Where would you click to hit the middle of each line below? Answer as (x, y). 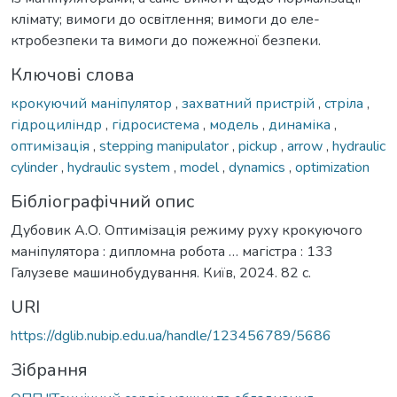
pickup (260, 146)
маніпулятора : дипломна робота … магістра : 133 (172, 251)
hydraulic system (121, 167)
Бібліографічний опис (102, 201)
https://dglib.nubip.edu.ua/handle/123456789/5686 (171, 335)
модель (236, 125)
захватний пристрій (250, 103)
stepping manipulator (166, 146)
